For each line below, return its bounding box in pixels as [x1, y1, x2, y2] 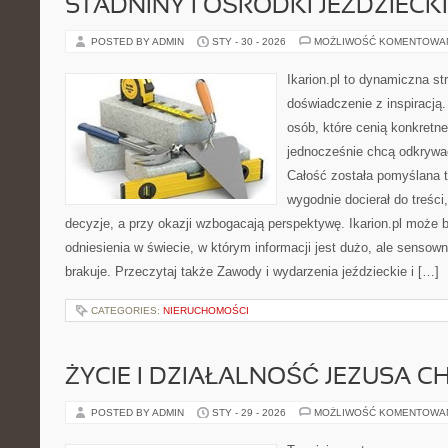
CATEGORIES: [91, 305, 163, 316]
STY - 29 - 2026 [212, 407, 286, 418]
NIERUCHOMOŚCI [163, 305, 249, 316]
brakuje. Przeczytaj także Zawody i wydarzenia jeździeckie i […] [65, 264, 439, 279]
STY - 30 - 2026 [212, 36, 286, 47]
